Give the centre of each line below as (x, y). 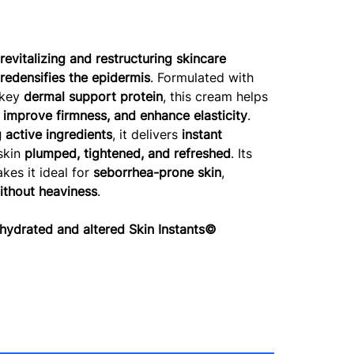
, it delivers (147, 135)
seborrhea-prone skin (158, 173)
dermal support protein (94, 97)
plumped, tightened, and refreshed (128, 154)
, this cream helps (216, 97)
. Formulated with (202, 78)
